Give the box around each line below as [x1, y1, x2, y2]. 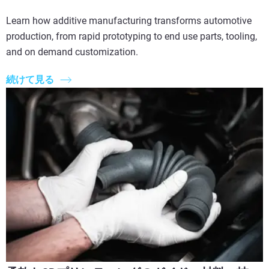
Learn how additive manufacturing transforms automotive [6, 14, 252, 26]
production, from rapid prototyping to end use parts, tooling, [6, 30, 257, 42]
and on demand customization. [6, 46, 138, 58]
